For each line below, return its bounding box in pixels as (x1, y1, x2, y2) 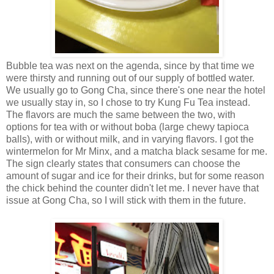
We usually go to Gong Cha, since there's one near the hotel (6, 85, 265, 96)
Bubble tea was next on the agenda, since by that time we (6, 61, 254, 72)
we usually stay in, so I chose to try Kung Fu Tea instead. (6, 97, 250, 108)
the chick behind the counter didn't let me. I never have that (6, 183, 259, 194)
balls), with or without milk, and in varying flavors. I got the (6, 134, 254, 145)
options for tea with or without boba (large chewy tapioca (6, 122, 249, 133)
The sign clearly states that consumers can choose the (6, 158, 240, 169)
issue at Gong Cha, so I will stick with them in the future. (6, 195, 246, 206)
